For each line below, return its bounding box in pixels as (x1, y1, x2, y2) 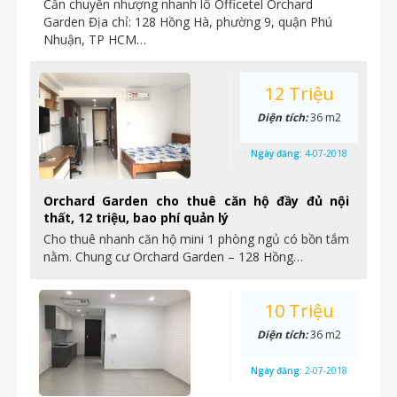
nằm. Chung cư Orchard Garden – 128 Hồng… (43, 248, 303, 265)
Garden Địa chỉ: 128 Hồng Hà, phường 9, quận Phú (43, 13, 332, 30)
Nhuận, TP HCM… (43, 31, 146, 48)
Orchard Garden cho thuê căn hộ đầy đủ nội (43, 192, 349, 209)
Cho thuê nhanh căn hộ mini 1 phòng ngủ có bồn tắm (43, 230, 349, 247)
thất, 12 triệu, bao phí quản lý (43, 209, 229, 226)
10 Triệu (264, 299, 334, 323)
